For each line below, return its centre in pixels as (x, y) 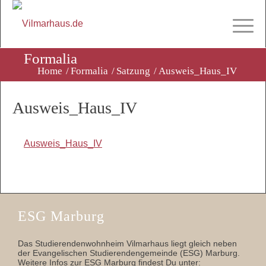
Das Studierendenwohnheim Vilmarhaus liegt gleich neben (127, 244)
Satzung (133, 71)
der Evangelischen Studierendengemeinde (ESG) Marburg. (129, 253)
